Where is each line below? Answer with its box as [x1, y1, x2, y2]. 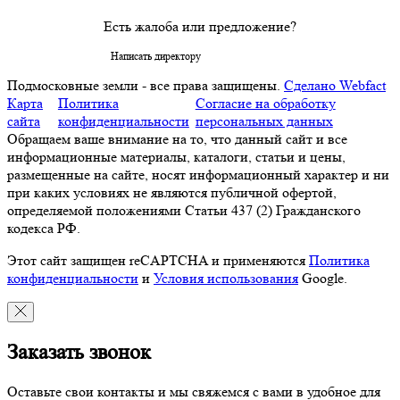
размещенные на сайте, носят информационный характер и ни [7, 165, 389, 183]
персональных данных [195, 112, 333, 129]
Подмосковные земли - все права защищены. [7, 76, 280, 94]
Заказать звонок [7, 339, 151, 364]
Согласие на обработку [195, 94, 336, 112]
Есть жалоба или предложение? [104, 17, 296, 35]
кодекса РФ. [7, 219, 80, 237]
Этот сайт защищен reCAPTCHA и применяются [7, 251, 309, 269]
